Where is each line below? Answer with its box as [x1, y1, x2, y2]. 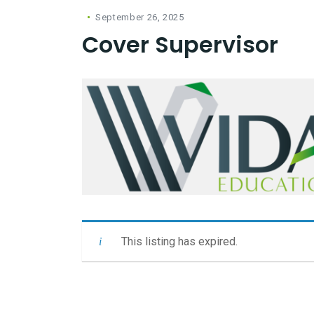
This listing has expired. [121, 235, 238, 248]
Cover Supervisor [82, 29, 278, 60]
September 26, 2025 [95, 12, 184, 22]
